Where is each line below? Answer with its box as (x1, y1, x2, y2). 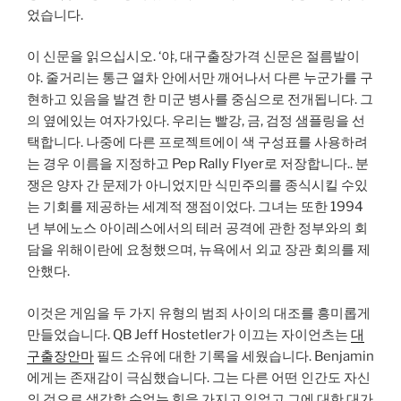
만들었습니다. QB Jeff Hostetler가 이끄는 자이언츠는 (27, 326, 351, 343)
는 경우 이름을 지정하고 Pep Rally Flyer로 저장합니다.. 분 (27, 156, 369, 173)
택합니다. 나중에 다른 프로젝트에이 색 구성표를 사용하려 (27, 134, 368, 151)
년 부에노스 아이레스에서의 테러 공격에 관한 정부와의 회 (27, 220, 368, 237)
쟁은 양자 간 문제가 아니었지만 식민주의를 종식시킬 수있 (27, 177, 368, 194)
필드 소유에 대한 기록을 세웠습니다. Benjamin (94, 347, 374, 364)
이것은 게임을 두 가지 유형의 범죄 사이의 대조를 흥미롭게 (27, 304, 371, 321)
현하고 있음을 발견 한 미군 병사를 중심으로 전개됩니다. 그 (27, 91, 373, 108)
